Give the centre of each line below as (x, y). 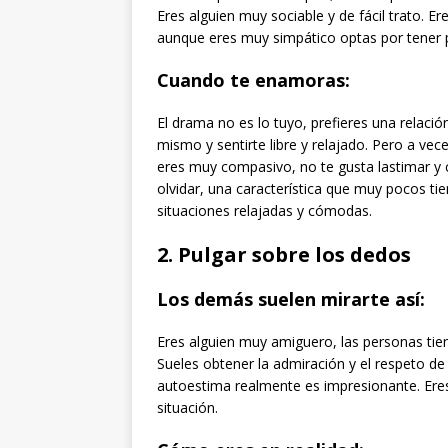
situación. (187, 407)
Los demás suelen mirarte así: (291, 298)
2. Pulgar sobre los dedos (284, 254)
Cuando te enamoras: (253, 79)
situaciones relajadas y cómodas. (264, 210)
